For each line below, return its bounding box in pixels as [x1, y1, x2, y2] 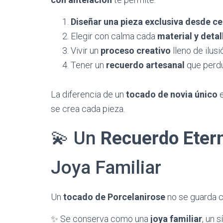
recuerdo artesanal [106, 60, 185, 70]
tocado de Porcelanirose [63, 192, 165, 202]
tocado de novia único [126, 89, 218, 100]
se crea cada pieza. [51, 104, 125, 114]
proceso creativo [101, 45, 171, 56]
